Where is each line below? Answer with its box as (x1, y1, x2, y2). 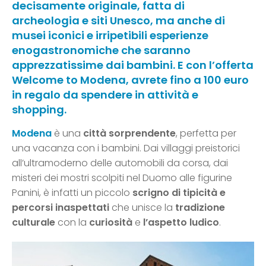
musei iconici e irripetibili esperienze (12, 28, 208, 43)
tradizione (175, 201, 225, 215)
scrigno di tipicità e (132, 186, 226, 200)
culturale (12, 216, 55, 230)
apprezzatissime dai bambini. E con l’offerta (12, 58, 254, 73)
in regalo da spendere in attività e (12, 87, 198, 103)
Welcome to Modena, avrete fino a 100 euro (12, 72, 249, 88)
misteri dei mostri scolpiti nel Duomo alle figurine (12, 171, 232, 185)
